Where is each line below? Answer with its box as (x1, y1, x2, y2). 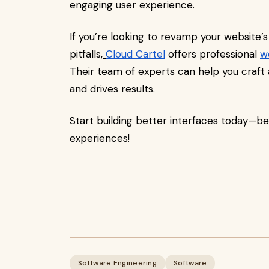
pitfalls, (70, 47, 103, 61)
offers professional (165, 47, 260, 61)
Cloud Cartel (106, 47, 165, 61)
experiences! (70, 131, 130, 145)
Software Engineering (78, 258, 157, 268)
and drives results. (70, 82, 155, 95)
